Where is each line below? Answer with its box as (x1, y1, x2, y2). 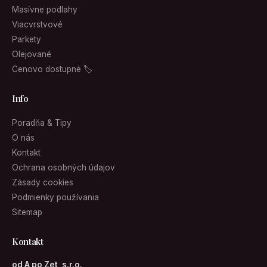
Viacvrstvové (12, 20, 63, 29)
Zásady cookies (12, 178, 73, 187)
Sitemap (12, 207, 42, 217)
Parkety (12, 35, 41, 44)
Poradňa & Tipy (12, 118, 72, 128)
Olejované (12, 49, 51, 59)
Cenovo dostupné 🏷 (12, 64, 92, 74)
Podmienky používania (12, 193, 99, 202)
